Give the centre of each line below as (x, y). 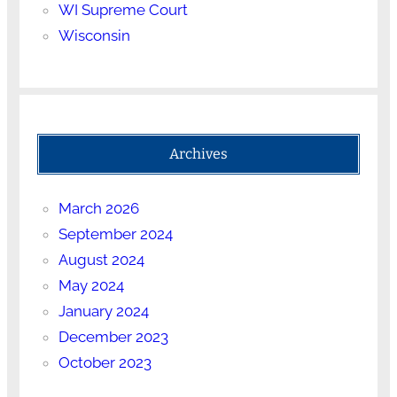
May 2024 (91, 285)
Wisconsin (94, 35)
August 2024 (101, 259)
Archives (198, 153)
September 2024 (115, 234)
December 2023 (113, 336)
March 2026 (98, 208)
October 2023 (105, 362)
